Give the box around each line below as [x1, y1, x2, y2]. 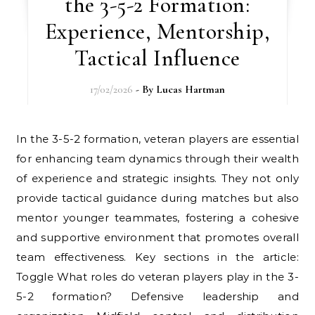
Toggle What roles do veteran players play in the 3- [16, 269, 299, 283]
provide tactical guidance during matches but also [16, 191, 299, 205]
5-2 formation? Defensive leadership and [16, 289, 299, 303]
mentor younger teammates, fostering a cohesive [16, 210, 299, 224]
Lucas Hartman [155, 82, 225, 96]
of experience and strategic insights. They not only [16, 171, 299, 185]
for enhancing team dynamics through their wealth [16, 151, 299, 165]
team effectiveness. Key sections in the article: [16, 250, 299, 264]
